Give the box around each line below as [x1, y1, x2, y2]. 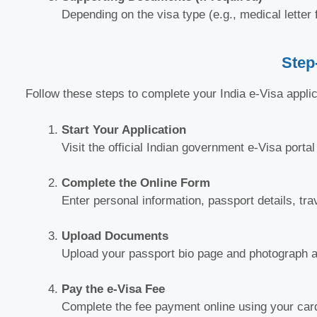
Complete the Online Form [62, 175, 210, 190]
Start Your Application [62, 122, 186, 137]
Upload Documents [62, 229, 168, 243]
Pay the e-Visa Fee [62, 282, 165, 296]
